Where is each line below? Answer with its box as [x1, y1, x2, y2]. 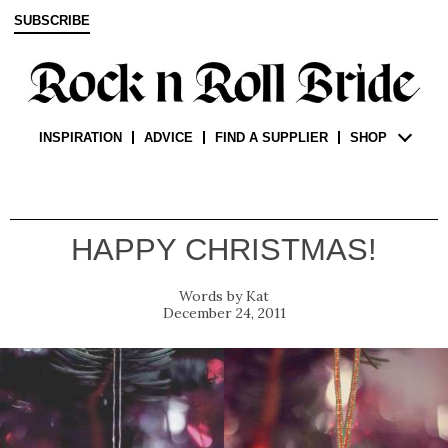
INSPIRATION [38, 130, 122, 146]
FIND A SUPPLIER [214, 130, 328, 146]
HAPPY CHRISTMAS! [71, 232, 377, 268]
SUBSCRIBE [14, 13, 90, 28]
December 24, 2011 [162, 304, 286, 323]
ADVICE [143, 130, 193, 146]
